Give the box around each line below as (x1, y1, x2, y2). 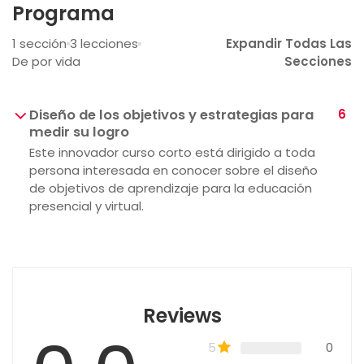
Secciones (284, 53, 352, 70)
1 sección (12, 35, 67, 52)
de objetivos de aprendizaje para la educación (29, 180, 312, 197)
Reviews (142, 302, 222, 329)
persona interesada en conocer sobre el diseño (29, 162, 318, 179)
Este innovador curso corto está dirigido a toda (29, 144, 315, 161)
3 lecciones (70, 35, 138, 52)
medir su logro (29, 123, 129, 141)
